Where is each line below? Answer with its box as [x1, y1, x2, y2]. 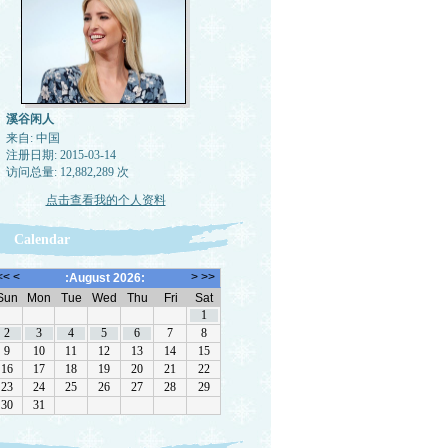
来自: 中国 [5, 131, 60, 145]
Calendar [13, 232, 70, 247]
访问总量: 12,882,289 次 [5, 165, 129, 179]
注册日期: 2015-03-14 [5, 148, 116, 162]
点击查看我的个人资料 [45, 193, 166, 207]
